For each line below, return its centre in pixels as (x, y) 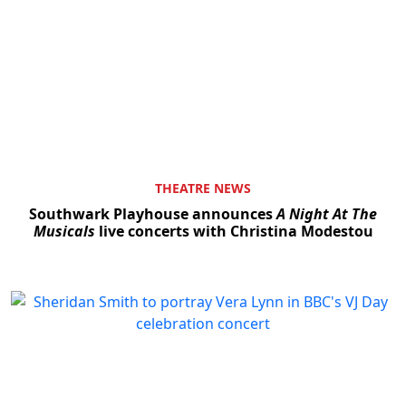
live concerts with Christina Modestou (234, 232)
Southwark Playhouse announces (153, 214)
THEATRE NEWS (203, 188)
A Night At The (327, 214)
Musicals (64, 232)
